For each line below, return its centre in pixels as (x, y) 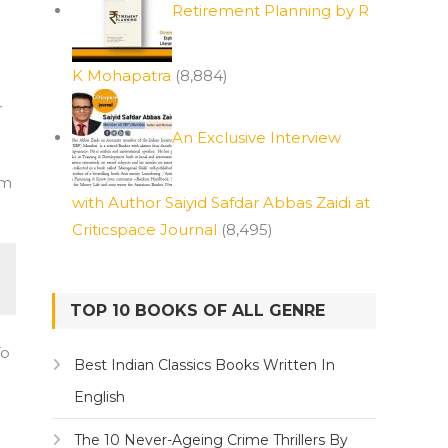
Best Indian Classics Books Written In (204, 365)
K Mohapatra (121, 75)
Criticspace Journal (144, 229)
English (99, 397)
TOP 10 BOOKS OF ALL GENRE (197, 310)
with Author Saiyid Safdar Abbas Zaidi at (221, 202)
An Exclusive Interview (256, 137)
